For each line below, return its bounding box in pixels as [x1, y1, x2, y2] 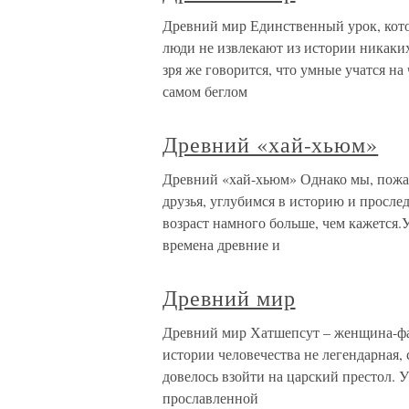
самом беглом [163, 81, 247, 100]
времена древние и [163, 235, 280, 254]
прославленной [163, 388, 258, 407]
